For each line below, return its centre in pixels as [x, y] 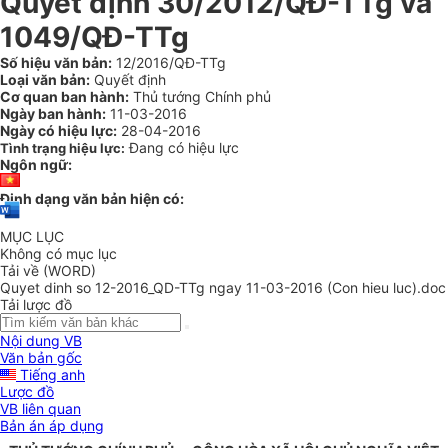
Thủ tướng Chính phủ [200, 96]
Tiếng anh [50, 375]
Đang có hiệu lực [184, 147]
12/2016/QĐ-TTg [169, 62]
